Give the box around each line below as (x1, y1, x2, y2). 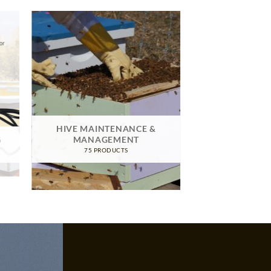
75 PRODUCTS (84, 146, 128, 154)
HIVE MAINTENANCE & (56, 123, 156, 134)
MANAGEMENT (73, 134, 139, 145)
